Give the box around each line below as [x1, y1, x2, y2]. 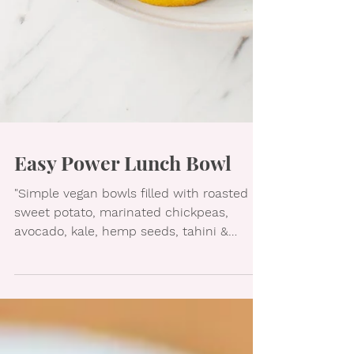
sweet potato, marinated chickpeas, [14, 309, 228, 324]
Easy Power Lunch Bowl [14, 254, 232, 280]
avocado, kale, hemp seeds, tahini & [14, 328, 228, 343]
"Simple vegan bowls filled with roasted [14, 290, 248, 305]
